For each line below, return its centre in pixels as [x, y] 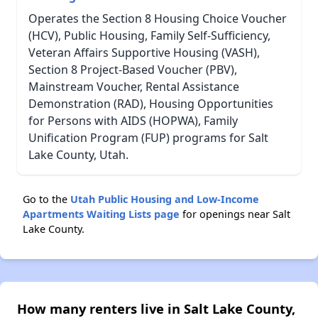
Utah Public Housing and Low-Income [165, 199]
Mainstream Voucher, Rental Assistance [134, 86]
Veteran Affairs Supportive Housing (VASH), [144, 52]
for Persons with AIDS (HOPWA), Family [133, 120]
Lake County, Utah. [78, 154]
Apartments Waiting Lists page [101, 214]
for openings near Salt [235, 214]
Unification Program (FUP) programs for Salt [148, 137]
